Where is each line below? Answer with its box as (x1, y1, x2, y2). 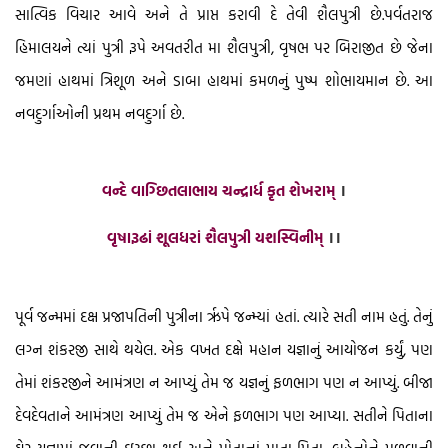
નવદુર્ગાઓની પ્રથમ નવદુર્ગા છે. (15, 103, 184, 125)
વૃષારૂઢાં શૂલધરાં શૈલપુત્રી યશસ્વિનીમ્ (107, 227, 327, 249)
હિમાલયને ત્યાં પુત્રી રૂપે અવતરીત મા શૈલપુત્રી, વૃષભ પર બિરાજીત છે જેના (15, 37, 433, 59)
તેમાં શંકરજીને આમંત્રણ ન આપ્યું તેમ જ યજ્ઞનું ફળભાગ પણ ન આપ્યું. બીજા (15, 372, 433, 394)
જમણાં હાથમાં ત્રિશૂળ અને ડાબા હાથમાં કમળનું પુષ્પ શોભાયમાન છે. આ (15, 70, 433, 92)
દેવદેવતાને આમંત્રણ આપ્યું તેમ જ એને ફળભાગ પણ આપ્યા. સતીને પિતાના (15, 405, 433, 427)
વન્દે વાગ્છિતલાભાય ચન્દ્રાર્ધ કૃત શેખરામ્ (102, 180, 339, 202)
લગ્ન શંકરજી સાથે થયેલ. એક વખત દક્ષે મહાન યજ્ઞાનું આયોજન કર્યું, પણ (15, 339, 433, 361)
